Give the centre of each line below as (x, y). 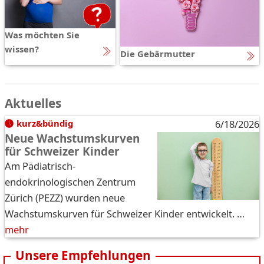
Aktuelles (33, 103)
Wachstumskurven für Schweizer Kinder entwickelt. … (125, 213)
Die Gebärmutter (158, 53)
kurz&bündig (44, 123)
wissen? (22, 49)
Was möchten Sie (42, 34)
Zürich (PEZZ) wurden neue (65, 197)
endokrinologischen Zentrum (70, 181)
